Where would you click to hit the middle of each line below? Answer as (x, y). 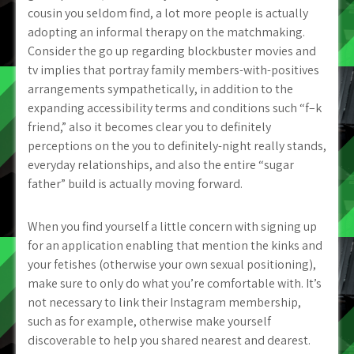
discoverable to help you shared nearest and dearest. (169, 340)
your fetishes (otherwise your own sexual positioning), (172, 264)
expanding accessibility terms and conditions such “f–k (175, 108)
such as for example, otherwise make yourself (149, 321)
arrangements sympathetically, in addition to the (160, 89)
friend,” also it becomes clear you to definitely (149, 127)
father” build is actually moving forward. (135, 184)
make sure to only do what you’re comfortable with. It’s (175, 283)
